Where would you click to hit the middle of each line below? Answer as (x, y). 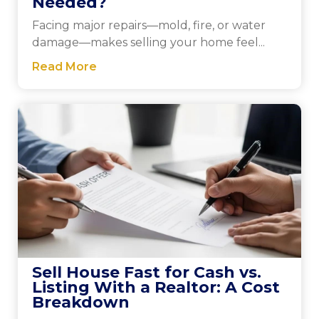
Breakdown (80, 302)
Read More (64, 67)
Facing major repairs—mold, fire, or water (148, 26)
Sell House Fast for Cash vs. (146, 272)
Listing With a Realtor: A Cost (156, 287)
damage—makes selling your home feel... (148, 43)
